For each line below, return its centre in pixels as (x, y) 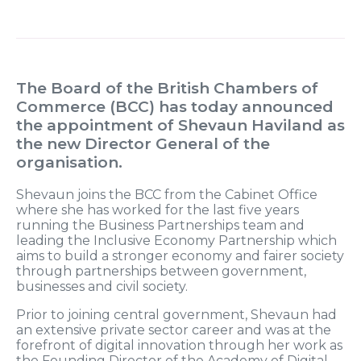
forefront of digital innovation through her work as (179, 346)
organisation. (69, 163)
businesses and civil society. (102, 287)
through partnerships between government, (161, 272)
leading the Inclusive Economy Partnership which (176, 241)
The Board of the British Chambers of (167, 89)
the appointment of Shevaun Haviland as (180, 126)
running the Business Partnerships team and (160, 226)
